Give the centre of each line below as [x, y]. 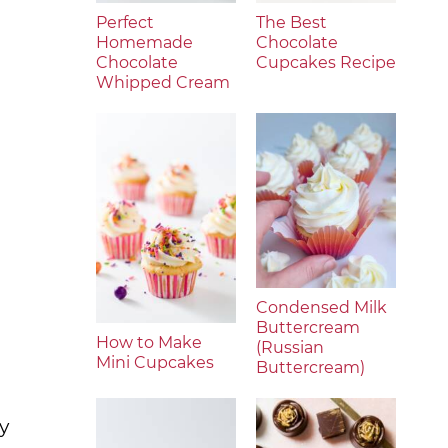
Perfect [125, 22]
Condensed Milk [321, 307]
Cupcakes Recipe [326, 62]
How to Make [149, 342]
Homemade [144, 42]
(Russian [290, 347]
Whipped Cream [163, 82]
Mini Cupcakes [155, 362]
